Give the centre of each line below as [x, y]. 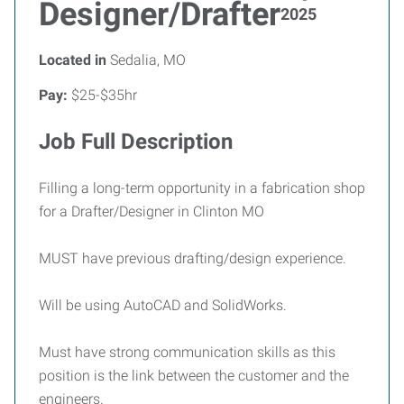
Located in [73, 60]
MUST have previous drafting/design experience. [194, 258]
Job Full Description [136, 142]
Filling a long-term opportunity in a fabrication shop [202, 188]
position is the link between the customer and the [194, 376]
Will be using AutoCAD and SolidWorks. [165, 305]
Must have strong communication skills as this [187, 352]
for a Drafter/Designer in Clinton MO [155, 211]
